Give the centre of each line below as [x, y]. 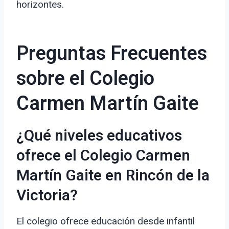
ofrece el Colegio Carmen [103, 156]
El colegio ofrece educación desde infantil [106, 221]
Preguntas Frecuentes [112, 54]
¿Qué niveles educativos [99, 136]
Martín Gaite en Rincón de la [113, 176]
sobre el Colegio [85, 79]
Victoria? [47, 196]
